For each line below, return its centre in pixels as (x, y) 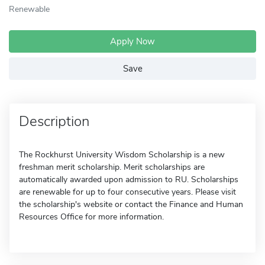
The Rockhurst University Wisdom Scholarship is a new (122, 155)
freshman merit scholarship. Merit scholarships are (112, 167)
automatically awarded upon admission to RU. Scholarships (129, 180)
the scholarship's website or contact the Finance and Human (131, 204)
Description (54, 121)
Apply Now (132, 41)
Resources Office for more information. (91, 217)
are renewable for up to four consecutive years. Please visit (127, 192)
